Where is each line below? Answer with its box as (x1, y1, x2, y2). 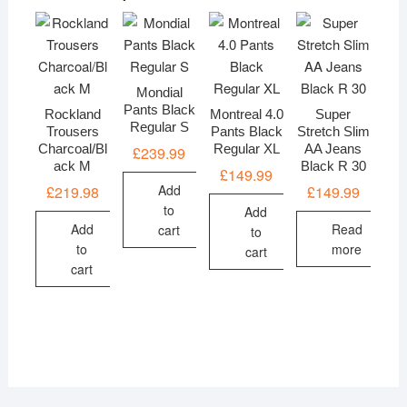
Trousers (45, 124, 99, 140)
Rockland (44, 106, 101, 123)
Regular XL (213, 141, 280, 157)
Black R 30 (300, 158, 366, 174)
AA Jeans (304, 141, 362, 157)
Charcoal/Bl (37, 141, 107, 157)
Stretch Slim (296, 124, 370, 140)
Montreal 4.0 (209, 106, 283, 123)
